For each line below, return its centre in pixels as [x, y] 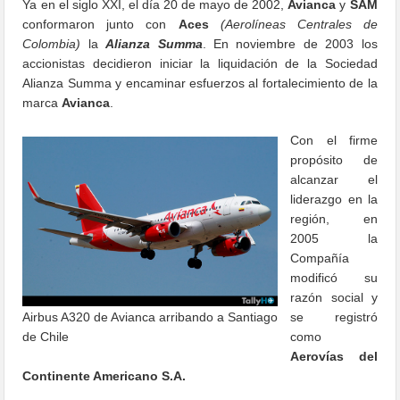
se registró [334, 317]
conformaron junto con [100, 24]
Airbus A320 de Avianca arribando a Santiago [150, 317]
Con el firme [334, 140]
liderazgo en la [334, 199]
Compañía [320, 258]
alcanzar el [334, 179]
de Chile [46, 336]
